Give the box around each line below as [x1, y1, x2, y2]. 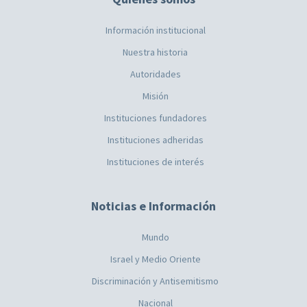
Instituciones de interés [106, 155, 204, 168]
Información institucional [105, 23, 206, 36]
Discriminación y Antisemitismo [92, 274, 219, 287]
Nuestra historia [123, 45, 188, 58]
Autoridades [130, 67, 181, 80]
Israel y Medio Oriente [110, 252, 201, 265]
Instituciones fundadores [103, 111, 207, 124]
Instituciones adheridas [107, 133, 204, 146]
